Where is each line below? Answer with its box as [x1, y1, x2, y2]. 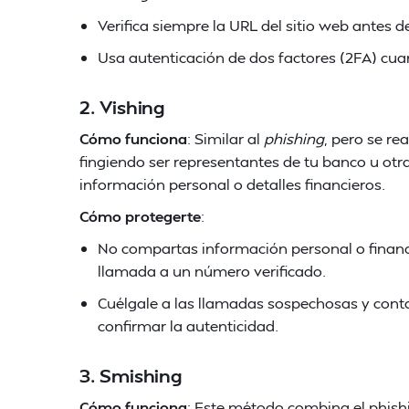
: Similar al [187, 129, 260, 148]
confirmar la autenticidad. [98, 316, 278, 335]
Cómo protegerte [79, 206, 201, 225]
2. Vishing [79, 95, 165, 119]
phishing [260, 129, 324, 148]
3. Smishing [79, 363, 183, 387]
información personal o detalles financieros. [79, 174, 385, 194]
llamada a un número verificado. [98, 261, 326, 280]
